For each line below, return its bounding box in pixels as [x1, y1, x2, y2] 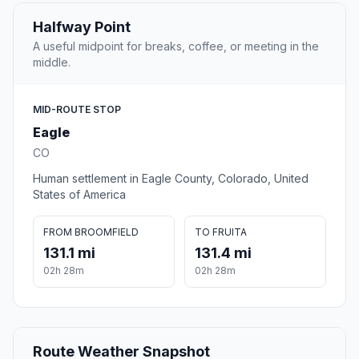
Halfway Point [33, 18, 131, 36]
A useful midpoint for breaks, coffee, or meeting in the [33, 39, 319, 54]
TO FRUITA [195, 226, 247, 239]
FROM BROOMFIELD [43, 226, 139, 239]
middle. [33, 55, 71, 70]
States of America [33, 188, 126, 202]
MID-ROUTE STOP [33, 103, 121, 116]
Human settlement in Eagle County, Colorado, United [33, 171, 309, 186]
